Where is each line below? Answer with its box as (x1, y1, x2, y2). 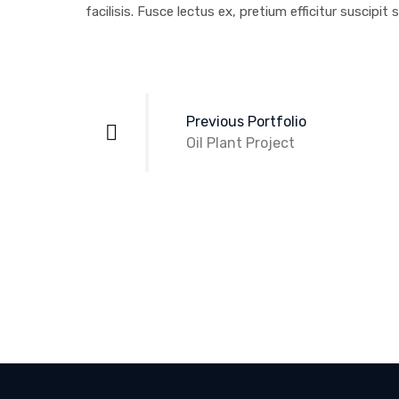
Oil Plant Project (186, 134, 295, 151)
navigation (77, 96, 210, 139)
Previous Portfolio (186, 113, 306, 130)
